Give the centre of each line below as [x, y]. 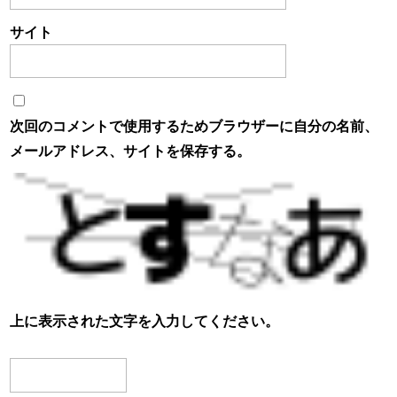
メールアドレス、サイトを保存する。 [131, 150]
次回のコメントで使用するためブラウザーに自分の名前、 [195, 125]
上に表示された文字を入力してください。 [145, 321]
